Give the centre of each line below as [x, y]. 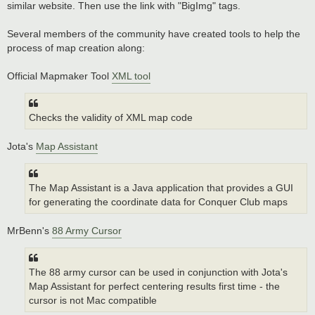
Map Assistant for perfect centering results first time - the [154, 287]
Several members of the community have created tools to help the [154, 33]
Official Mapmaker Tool [59, 76]
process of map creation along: [76, 47]
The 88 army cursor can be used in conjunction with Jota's [158, 273]
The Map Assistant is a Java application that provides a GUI [161, 188]
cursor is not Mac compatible [93, 301]
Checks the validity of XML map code [111, 118]
